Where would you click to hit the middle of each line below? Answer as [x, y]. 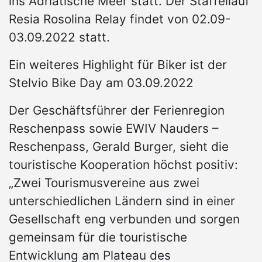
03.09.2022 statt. [59, 37]
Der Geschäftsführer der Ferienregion [117, 111]
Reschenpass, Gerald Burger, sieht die [119, 147]
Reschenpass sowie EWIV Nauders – [113, 129]
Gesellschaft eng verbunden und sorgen [124, 219]
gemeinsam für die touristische [98, 237]
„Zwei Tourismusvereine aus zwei [104, 183]
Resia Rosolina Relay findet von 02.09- [120, 19]
